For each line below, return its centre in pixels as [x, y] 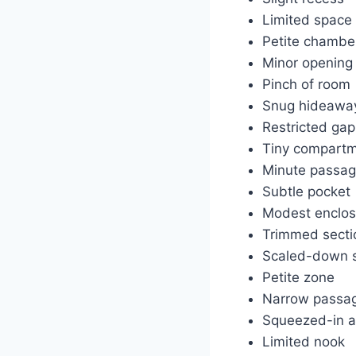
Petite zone [298, 277]
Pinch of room [306, 84]
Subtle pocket [306, 191]
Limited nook [303, 341]
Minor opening [307, 62]
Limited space [307, 19]
